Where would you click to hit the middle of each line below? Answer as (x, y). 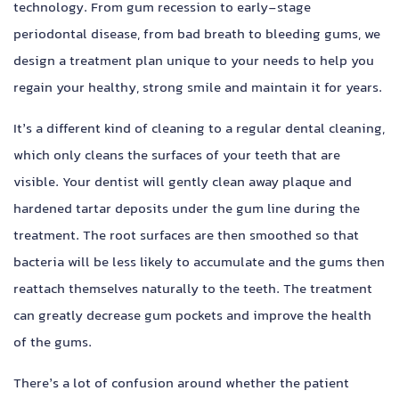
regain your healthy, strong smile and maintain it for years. (198, 89)
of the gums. (53, 344)
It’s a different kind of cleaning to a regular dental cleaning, (199, 130)
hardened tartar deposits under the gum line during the (187, 210)
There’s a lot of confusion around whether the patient (181, 385)
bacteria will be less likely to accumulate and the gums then (199, 264)
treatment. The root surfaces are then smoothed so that (186, 237)
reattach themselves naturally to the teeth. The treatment (193, 290)
